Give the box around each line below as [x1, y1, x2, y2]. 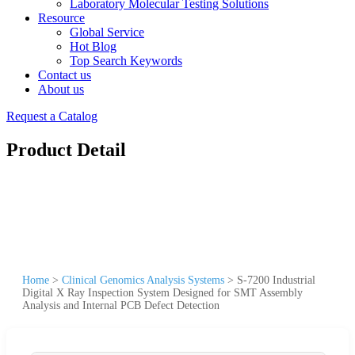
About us [38, 82, 84, 96]
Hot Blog [70, 40, 116, 53]
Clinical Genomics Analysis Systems [62, 273, 224, 286]
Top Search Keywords [70, 54, 182, 67]
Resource [38, 11, 85, 25]
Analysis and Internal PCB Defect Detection [22, 299, 219, 311]
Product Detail [6, 139, 126, 160]
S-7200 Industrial [237, 273, 315, 286]
